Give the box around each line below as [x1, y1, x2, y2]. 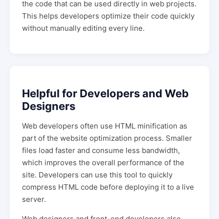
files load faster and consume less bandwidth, [22, 145, 180, 155]
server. [22, 194, 46, 204]
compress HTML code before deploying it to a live [22, 182, 194, 192]
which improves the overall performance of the [22, 157, 184, 167]
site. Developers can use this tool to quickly [22, 170, 173, 179]
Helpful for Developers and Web [22, 87, 189, 100]
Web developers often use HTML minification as [22, 121, 187, 131]
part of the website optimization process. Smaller [22, 133, 192, 143]
